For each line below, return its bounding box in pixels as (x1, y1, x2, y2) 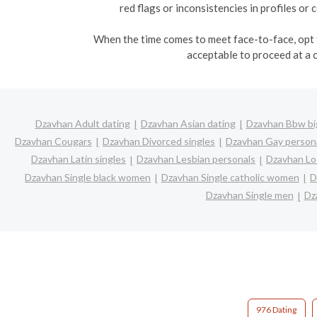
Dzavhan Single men (205, 189, 294, 202)
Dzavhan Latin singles (31, 153, 126, 166)
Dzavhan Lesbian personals (137, 153, 255, 166)
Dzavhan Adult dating (35, 117, 130, 129)
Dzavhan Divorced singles (103, 134, 215, 147)
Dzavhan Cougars (15, 134, 92, 147)
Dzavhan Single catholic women (161, 171, 299, 183)
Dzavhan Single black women (25, 171, 151, 183)
